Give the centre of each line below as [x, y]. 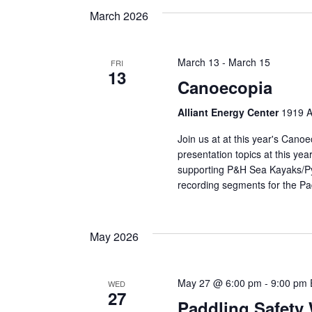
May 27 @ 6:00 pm [219, 282]
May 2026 [114, 236]
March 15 [249, 62]
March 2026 [119, 15]
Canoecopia [225, 87]
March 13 [198, 62]
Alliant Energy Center [229, 112]
